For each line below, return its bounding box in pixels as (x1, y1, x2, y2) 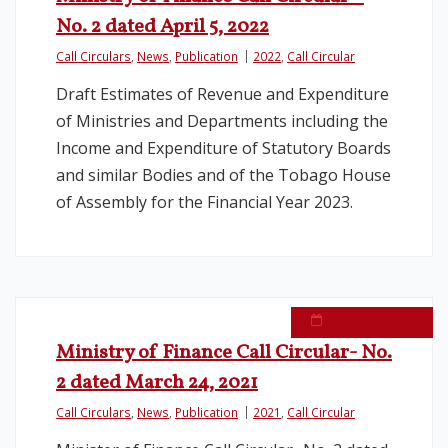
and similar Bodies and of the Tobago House (56, 164, 391, 186)
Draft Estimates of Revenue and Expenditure (56, 83, 389, 105)
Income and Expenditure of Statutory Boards (56, 137, 391, 159)
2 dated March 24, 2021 (56, 369, 258, 397)
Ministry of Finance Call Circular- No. (56, 339, 392, 367)
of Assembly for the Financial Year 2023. (56, 191, 353, 213)
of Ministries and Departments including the (56, 110, 388, 132)
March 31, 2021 (327, 311, 413, 327)
